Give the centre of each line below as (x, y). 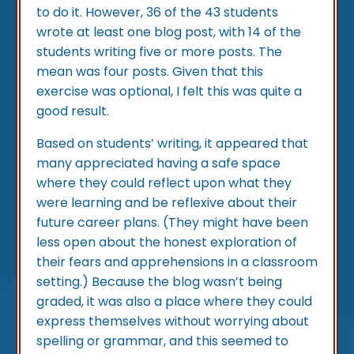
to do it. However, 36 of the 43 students (157, 13)
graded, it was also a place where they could (174, 302)
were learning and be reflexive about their (167, 203)
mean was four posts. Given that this (150, 72)
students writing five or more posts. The (159, 52)
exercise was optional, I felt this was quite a (169, 92)
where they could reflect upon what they (164, 183)
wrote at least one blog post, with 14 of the (169, 32)
